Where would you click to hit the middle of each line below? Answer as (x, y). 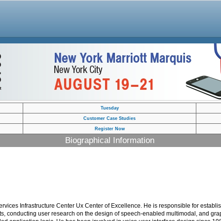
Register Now (110, 129)
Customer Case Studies (110, 118)
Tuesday (110, 108)
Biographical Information (110, 140)
